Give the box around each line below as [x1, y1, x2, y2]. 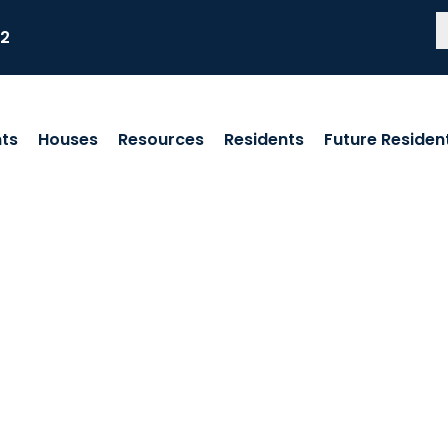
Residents [224, 128, 305, 151]
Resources [118, 128, 205, 151]
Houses [38, 128, 99, 151]
